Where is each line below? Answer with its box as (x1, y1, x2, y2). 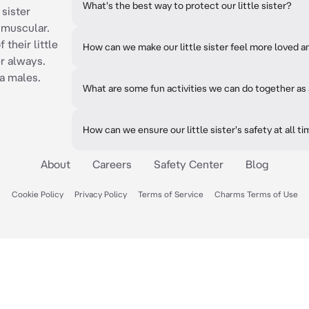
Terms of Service (137, 190, 203, 199)
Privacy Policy (74, 190, 127, 199)
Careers (92, 158, 132, 170)
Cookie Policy (11, 190, 63, 199)
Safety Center (154, 158, 223, 170)
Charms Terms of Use (214, 190, 298, 199)
